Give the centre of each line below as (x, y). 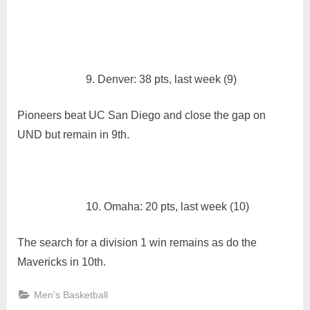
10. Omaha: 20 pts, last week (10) (167, 207)
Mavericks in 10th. (62, 262)
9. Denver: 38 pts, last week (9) (161, 80)
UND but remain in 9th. (73, 135)
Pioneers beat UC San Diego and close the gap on (142, 116)
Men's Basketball (71, 295)
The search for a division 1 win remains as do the (137, 243)
